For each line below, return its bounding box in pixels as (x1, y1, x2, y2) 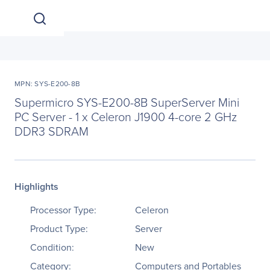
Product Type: (30, 222, 88, 236)
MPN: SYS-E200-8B (14, 78, 80, 89)
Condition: (30, 240, 74, 254)
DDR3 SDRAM (14, 122, 89, 139)
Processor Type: (30, 203, 96, 217)
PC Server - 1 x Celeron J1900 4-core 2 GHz (14, 108, 237, 125)
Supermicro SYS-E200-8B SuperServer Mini (14, 93, 239, 110)
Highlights (14, 180, 58, 193)
